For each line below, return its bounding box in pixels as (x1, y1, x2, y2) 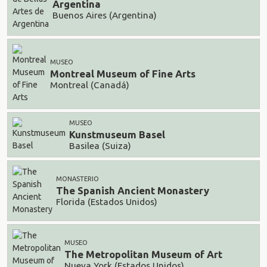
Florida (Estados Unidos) (56, 196, 157, 207)
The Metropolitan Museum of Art (64, 249, 222, 260)
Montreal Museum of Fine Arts (50, 68, 195, 80)
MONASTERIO (56, 175, 99, 182)
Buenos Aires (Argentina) (52, 10, 157, 20)
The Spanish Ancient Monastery (56, 185, 209, 197)
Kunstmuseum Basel (69, 129, 165, 141)
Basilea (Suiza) (69, 140, 131, 151)
